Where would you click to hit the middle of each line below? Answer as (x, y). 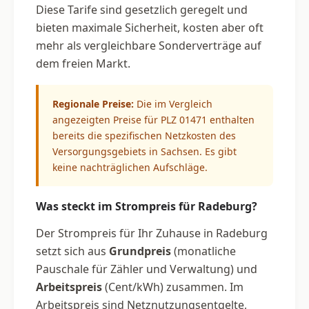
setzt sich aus (72, 251)
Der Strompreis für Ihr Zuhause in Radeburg (152, 233)
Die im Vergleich (173, 103)
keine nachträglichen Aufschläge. (130, 167)
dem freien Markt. (83, 63)
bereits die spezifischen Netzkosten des (144, 135)
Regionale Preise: (93, 103)
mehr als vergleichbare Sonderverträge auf (149, 45)
